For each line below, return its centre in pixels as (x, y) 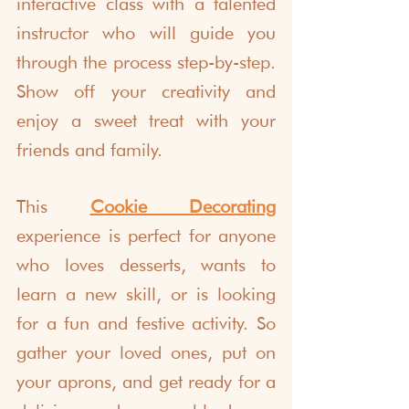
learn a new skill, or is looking (146, 294)
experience (58, 235)
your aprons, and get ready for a (146, 381)
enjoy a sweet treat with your (146, 120)
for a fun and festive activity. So (146, 323)
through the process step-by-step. (146, 62)
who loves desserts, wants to (146, 264)
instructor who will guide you (146, 32)
